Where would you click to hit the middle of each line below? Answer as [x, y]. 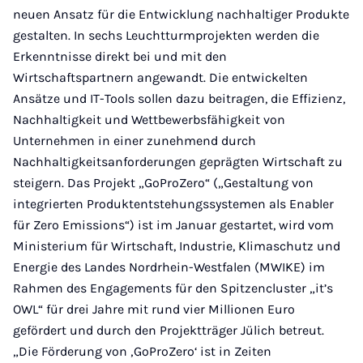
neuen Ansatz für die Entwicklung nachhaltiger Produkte [181, 14]
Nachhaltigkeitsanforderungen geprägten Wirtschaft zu [178, 162]
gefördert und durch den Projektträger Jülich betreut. [169, 330]
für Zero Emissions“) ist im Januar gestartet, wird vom [173, 225]
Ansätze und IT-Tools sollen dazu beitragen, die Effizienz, [179, 98]
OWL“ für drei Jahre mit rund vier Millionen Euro [154, 309]
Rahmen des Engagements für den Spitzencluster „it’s [173, 288]
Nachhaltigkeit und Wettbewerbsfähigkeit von [149, 120]
